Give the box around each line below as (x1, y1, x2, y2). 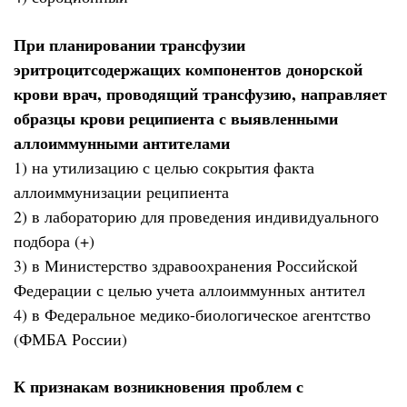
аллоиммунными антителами (14, 130, 230, 154)
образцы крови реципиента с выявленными (14, 105, 338, 130)
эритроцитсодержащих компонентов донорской (14, 56, 362, 81)
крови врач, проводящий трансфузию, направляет (14, 81, 387, 105)
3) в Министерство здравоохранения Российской (14, 253, 358, 276)
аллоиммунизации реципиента (14, 180, 229, 203)
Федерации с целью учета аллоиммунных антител (14, 278, 365, 301)
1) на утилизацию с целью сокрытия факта (14, 155, 314, 178)
